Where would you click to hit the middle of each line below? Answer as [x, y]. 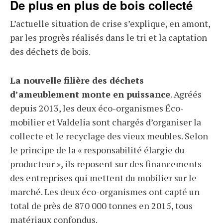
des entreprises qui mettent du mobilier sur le [103, 178]
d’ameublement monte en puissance [90, 94]
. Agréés [186, 94]
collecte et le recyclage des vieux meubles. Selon [109, 136]
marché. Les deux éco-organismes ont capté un [105, 192]
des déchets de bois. [50, 51]
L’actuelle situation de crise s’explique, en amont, [110, 23]
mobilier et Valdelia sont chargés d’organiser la [106, 122]
